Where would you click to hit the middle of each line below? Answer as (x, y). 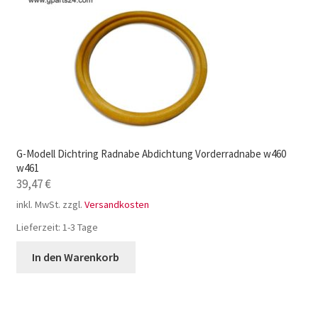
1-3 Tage (80, 227)
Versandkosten (116, 205)
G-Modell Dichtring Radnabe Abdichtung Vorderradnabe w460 (151, 154)
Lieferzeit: (39, 227)
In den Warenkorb (76, 257)
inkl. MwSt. (38, 205)
